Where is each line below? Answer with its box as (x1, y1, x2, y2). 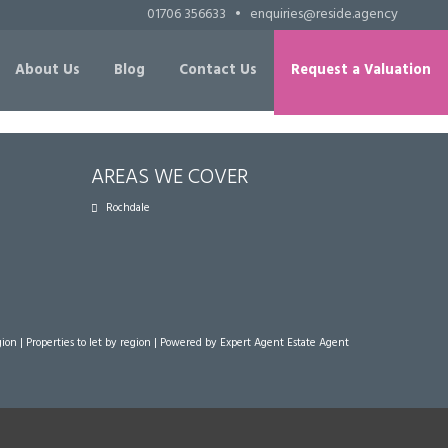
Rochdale (106, 198, 150, 217)
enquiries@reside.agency (249, 3, 398, 26)
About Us (15, 59, 80, 82)
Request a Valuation (291, 59, 431, 82)
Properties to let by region (26, 333, 151, 352)
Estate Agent (287, 333, 349, 352)
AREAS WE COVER (91, 160, 248, 194)
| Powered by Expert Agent (151, 333, 287, 352)
